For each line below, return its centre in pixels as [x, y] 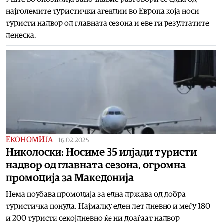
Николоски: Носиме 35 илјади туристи [101, 152]
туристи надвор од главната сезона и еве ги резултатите [108, 23]
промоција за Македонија [70, 178]
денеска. [21, 35]
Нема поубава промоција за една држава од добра [96, 194]
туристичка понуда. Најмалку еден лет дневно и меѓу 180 [108, 206]
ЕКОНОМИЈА [29, 139]
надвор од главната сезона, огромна [96, 165]
